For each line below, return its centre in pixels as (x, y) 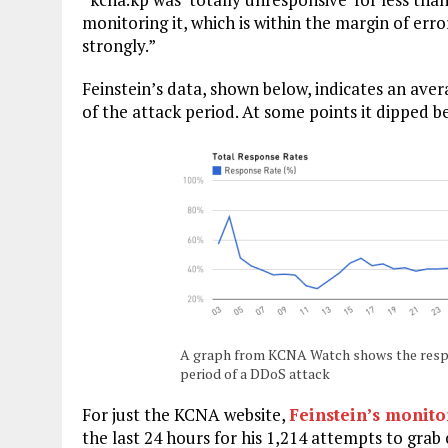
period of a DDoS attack (255, 373)
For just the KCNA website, (185, 414)
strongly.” (119, 45)
